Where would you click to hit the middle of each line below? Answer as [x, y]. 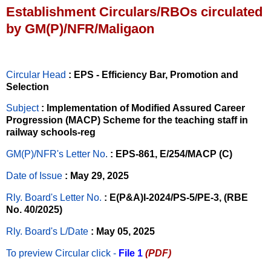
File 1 [131, 253]
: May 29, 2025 [97, 176]
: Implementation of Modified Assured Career [143, 108]
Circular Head [36, 74]
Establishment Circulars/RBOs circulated [134, 11]
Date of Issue [34, 176]
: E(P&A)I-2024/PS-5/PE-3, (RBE [175, 197]
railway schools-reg [51, 132]
